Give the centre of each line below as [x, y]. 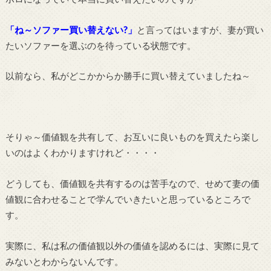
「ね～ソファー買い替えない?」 [71, 29]
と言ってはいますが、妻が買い [200, 29]
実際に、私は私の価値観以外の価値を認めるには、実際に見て [132, 245]
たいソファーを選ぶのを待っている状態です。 [100, 45]
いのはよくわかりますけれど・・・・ [82, 153]
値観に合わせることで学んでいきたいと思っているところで [128, 199]
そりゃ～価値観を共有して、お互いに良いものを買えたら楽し [132, 137]
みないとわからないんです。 [64, 261]
